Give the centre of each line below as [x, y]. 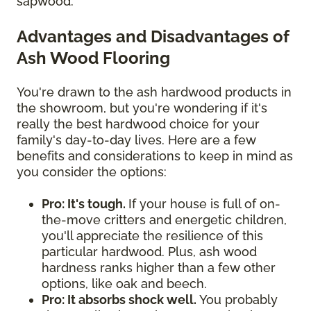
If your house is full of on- [204, 204]
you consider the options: [93, 172]
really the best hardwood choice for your [138, 124]
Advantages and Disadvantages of [153, 37]
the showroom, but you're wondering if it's [142, 108]
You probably [237, 300]
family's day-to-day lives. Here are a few [136, 140]
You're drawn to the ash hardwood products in [154, 92]
